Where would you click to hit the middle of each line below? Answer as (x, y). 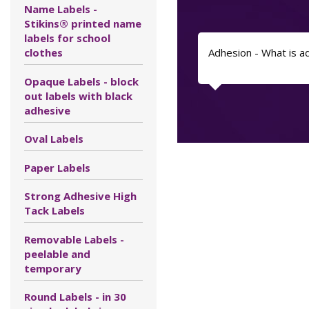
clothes (43, 52)
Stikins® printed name (83, 23)
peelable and (57, 253)
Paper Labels (57, 167)
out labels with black (78, 96)
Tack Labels (54, 210)
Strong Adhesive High (80, 196)
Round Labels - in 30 (75, 297)
